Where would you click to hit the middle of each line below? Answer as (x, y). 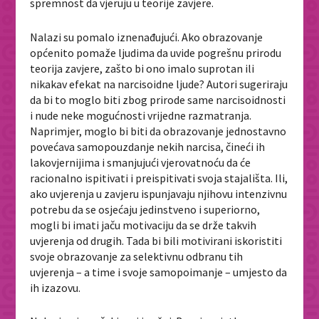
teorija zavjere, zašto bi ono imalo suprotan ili (142, 68)
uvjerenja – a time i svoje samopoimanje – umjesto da (159, 272)
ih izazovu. (56, 287)
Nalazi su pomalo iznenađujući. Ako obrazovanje (147, 37)
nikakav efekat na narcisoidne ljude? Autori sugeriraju (159, 84)
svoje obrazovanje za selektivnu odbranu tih (137, 256)
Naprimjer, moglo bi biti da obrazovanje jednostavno (158, 131)
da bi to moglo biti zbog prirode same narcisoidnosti (158, 99)
